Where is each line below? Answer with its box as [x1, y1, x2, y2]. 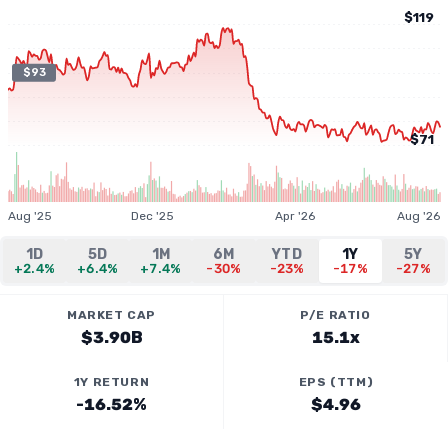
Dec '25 [131, 209, 175, 223]
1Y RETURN [73, 375, 150, 389]
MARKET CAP [67, 308, 156, 322]
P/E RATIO [300, 308, 371, 322]
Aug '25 [8, 209, 52, 223]
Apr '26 [275, 209, 316, 223]
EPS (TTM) [298, 375, 374, 389]
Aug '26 [397, 209, 440, 223]
